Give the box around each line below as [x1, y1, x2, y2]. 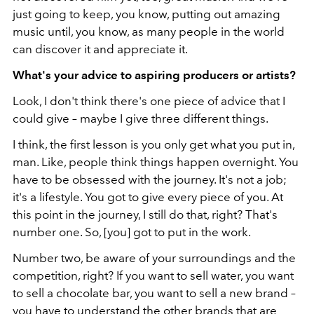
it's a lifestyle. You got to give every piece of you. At [13, 190, 283, 205]
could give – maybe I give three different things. [13, 111, 268, 126]
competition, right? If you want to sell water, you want [13, 268, 294, 283]
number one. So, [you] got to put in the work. [13, 225, 251, 240]
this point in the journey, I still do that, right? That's [13, 207, 278, 222]
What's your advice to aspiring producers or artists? [13, 68, 296, 83]
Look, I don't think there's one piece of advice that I [13, 94, 285, 109]
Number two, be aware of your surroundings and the [13, 251, 296, 266]
